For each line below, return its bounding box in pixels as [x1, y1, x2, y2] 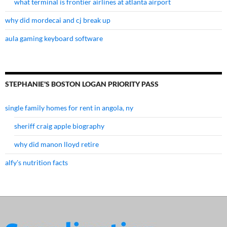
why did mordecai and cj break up [5, 16, 110, 25]
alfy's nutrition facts [5, 158, 68, 167]
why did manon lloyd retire [14, 140, 99, 149]
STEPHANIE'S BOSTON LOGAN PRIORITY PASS [5, 80, 159, 89]
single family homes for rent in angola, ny [5, 103, 133, 112]
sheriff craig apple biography [14, 122, 104, 131]
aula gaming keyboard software [5, 34, 103, 43]
